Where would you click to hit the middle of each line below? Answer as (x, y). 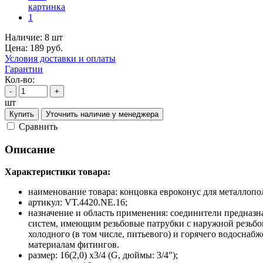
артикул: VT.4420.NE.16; (78, 203)
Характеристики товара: (58, 172)
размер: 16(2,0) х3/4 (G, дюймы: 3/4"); (103, 255)
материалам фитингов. (74, 245)
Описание (30, 149)
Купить (22, 114)
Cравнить (38, 126)
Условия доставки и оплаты (60, 58)
